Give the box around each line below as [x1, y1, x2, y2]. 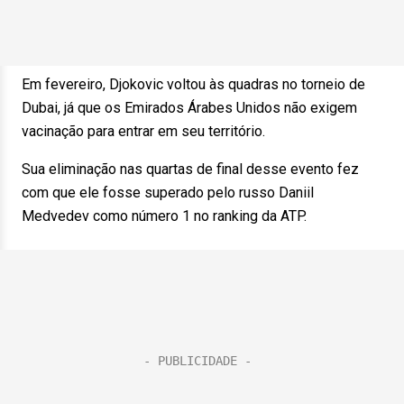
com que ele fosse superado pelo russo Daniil [22, 184, 314, 201]
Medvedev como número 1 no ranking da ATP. [22, 207, 307, 225]
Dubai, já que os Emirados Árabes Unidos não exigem [22, 99, 357, 116]
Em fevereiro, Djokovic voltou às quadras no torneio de [22, 76, 365, 93]
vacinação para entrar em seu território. [22, 123, 265, 140]
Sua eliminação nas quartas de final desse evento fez [22, 161, 359, 178]
